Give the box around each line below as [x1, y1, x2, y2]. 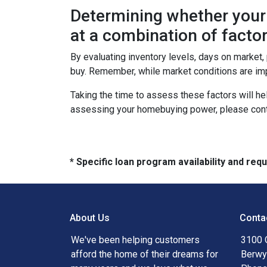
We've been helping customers [71, 234, 200, 246]
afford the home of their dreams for [71, 249, 218, 260]
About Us [70, 212, 110, 223]
